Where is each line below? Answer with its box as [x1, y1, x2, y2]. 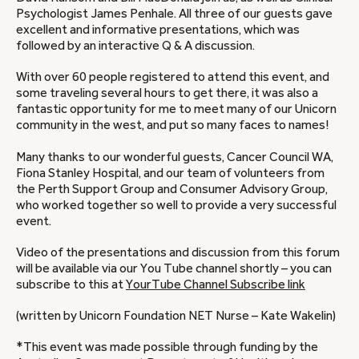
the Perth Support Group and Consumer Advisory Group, [16, 181, 328, 196]
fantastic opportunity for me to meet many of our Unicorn [16, 102, 337, 117]
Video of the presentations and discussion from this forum [16, 244, 340, 260]
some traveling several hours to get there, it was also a [16, 86, 318, 101]
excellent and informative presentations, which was [16, 22, 300, 38]
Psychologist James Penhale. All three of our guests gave [16, 6, 333, 22]
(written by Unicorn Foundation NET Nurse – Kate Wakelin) [16, 308, 338, 323]
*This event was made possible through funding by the [16, 340, 318, 355]
